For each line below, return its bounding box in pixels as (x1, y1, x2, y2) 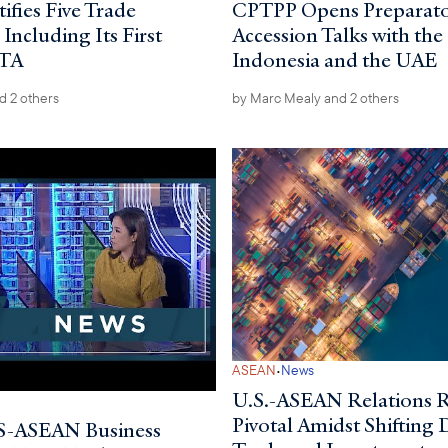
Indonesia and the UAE (231, 46, 437, 75)
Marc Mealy (249, 89, 321, 108)
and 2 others (320, 89, 399, 108)
